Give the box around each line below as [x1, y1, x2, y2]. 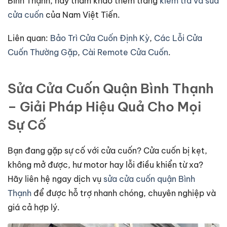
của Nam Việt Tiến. [44, 9, 120, 20]
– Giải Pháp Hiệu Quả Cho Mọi [8, 98, 201, 115]
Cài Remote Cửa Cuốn [82, 47, 168, 57]
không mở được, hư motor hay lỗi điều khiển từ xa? [8, 159, 203, 170]
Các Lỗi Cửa [154, 32, 202, 43]
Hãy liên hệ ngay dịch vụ [8, 173, 103, 184]
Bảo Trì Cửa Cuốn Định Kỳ [50, 32, 149, 43]
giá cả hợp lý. [8, 202, 60, 212]
